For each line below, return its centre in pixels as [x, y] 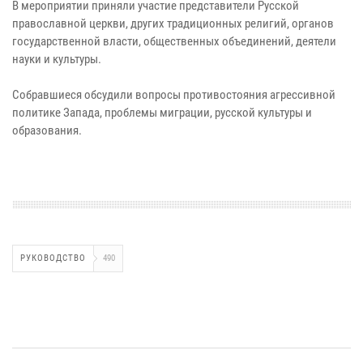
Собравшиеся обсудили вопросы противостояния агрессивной [174, 94]
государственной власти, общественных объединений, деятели [174, 41]
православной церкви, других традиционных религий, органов [173, 23]
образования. [47, 130]
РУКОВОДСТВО [53, 258]
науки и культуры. [57, 59]
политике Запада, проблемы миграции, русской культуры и [162, 112]
